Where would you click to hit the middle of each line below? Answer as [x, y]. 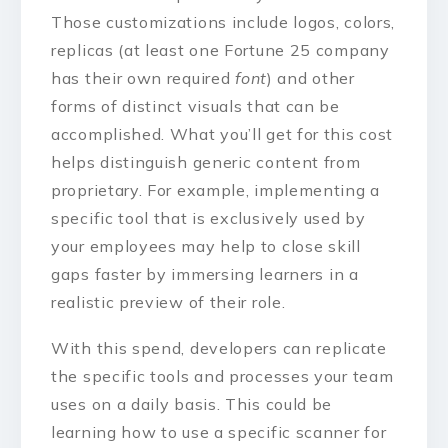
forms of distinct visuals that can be [195, 105]
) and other [310, 77]
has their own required [143, 77]
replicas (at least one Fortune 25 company [220, 49]
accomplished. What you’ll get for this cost [222, 133]
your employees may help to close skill [206, 245]
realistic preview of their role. [168, 301]
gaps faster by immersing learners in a [205, 273]
